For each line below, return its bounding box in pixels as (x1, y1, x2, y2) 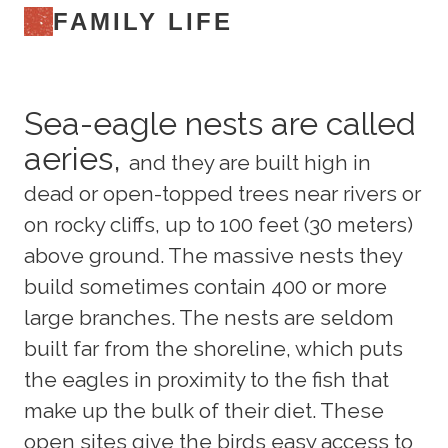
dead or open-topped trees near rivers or (24, 180, 421, 206)
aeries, (24, 139, 129, 177)
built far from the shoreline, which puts (24, 335, 403, 361)
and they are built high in (129, 149, 371, 175)
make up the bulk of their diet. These (24, 397, 384, 423)
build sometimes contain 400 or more (24, 273, 387, 299)
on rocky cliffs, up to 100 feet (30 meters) (24, 211, 413, 237)
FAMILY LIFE (53, 7, 233, 35)
